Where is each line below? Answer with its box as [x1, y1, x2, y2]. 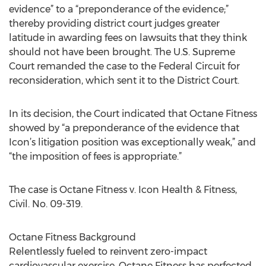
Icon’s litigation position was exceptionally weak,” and [9, 137, 256, 148]
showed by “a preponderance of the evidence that [9, 122, 239, 134]
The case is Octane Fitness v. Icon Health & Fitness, [9, 184, 237, 195]
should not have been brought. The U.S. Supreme [9, 46, 235, 58]
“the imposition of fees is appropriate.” [9, 151, 182, 162]
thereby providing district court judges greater [9, 18, 220, 29]
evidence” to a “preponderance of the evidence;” [9, 4, 229, 15]
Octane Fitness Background [9, 232, 136, 243]
